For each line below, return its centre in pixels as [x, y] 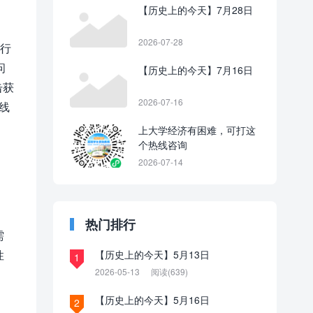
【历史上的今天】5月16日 [152, 300]
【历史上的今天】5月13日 [152, 254]
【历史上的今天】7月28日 [196, 10]
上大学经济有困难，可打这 [197, 130]
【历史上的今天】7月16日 [196, 70]
